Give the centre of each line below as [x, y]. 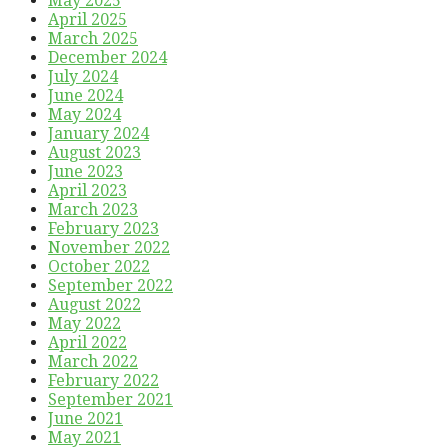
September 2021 [110, 399]
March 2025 [93, 38]
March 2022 [93, 361]
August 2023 [94, 152]
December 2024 [107, 57]
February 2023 [103, 228]
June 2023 [85, 171]
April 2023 [87, 190]
